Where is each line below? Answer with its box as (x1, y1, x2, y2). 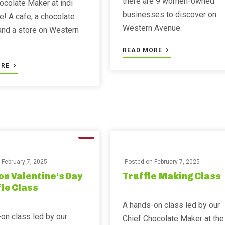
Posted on (124, 158, 154, 165)
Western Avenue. (122, 23, 182, 33)
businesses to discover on (122, 10, 216, 19)
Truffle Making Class (122, 171, 221, 182)
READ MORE (122, 47, 164, 54)
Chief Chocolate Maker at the (122, 214, 224, 223)
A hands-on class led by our (122, 200, 220, 210)
